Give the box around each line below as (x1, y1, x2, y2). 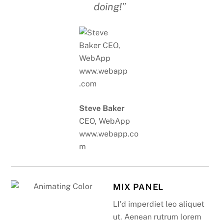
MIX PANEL (113, 181, 164, 192)
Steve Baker (79, 103, 125, 113)
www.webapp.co (79, 129, 139, 138)
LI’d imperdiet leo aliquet (113, 199, 205, 209)
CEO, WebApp (79, 116, 131, 126)
